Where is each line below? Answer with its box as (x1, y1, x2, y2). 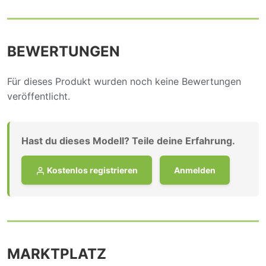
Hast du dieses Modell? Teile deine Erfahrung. (21, 134, 235, 147)
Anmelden (174, 164, 216, 175)
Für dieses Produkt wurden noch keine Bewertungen (7, 75, 241, 87)
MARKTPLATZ (7, 245, 106, 262)
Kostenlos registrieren (45, 164, 138, 175)
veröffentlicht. (7, 90, 70, 102)
